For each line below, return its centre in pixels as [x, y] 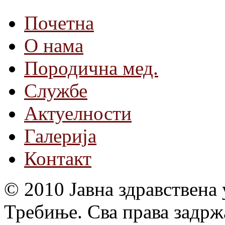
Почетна [59, 23]
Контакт [58, 158]
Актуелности [78, 113]
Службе [56, 90]
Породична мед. [91, 68]
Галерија [60, 136]
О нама [54, 45]
